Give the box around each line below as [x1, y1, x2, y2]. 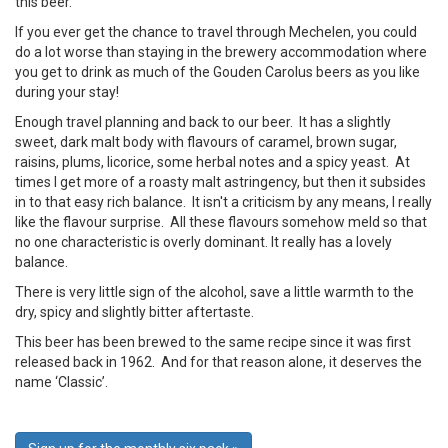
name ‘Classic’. [15, 374, 108, 390]
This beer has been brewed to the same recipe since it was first [15, 334, 411, 350]
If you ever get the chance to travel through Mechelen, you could [15, 24, 417, 40]
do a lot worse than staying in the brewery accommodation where [15, 44, 427, 60]
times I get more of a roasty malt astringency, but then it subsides [15, 174, 426, 190]
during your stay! [15, 84, 119, 100]
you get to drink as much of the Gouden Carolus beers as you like [15, 64, 420, 80]
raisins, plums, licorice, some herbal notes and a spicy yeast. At [15, 154, 410, 170]
